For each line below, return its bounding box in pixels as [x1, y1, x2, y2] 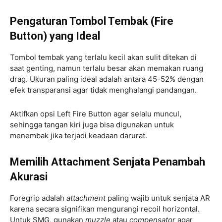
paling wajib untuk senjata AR [108, 193, 210, 203]
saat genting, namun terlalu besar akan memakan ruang [10, 63, 203, 73]
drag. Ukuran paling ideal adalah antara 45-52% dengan [10, 74, 204, 84]
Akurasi [10, 170, 48, 183]
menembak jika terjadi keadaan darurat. [10, 130, 147, 140]
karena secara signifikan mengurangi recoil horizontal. [10, 204, 200, 214]
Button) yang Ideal [10, 29, 100, 42]
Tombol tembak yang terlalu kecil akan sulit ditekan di [10, 52, 197, 62]
